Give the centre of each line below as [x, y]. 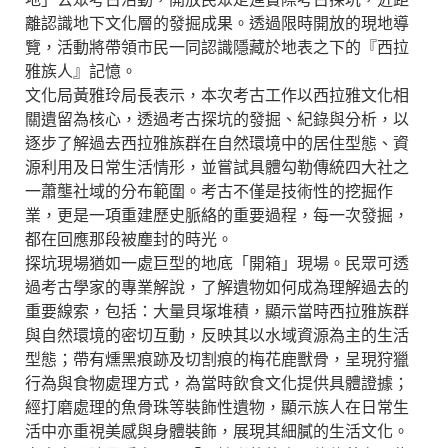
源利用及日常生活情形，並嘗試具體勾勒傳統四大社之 [217, 167]
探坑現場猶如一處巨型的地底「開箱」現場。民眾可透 [217, 263]
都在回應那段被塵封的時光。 [129, 239]
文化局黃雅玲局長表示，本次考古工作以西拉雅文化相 [217, 95]
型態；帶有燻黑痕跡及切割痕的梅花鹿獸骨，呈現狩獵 [217, 359]
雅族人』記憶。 [81, 71]
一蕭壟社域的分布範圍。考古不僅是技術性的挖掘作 [209, 191]
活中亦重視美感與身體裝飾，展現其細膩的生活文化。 [217, 431]
